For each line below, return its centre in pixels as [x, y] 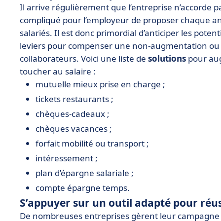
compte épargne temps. [83, 188]
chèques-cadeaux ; [73, 114]
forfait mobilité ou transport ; [92, 143]
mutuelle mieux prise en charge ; [100, 84]
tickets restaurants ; [74, 99]
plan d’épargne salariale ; [85, 173]
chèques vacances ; [74, 129]
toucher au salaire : [58, 71]
